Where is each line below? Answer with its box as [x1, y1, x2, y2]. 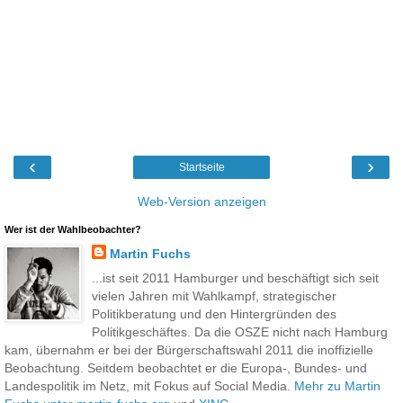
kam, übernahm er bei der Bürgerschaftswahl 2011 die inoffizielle [4, 342, 373, 357]
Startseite [178, 160, 225, 174]
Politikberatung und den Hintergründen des [91, 306, 336, 321]
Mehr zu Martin [294, 378, 381, 393]
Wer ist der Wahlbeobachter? [4, 223, 141, 235]
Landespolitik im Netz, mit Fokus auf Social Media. [4, 378, 294, 393]
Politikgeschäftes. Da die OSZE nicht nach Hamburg [91, 324, 388, 339]
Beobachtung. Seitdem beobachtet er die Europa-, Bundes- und [4, 360, 367, 375]
